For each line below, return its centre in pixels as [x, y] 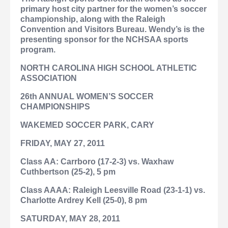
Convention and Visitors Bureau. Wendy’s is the [112, 30]
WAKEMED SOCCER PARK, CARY [87, 125]
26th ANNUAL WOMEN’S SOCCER [87, 97]
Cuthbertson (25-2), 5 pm [68, 172]
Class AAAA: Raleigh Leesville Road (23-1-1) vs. [113, 190]
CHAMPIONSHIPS [55, 107]
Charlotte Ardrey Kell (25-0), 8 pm [84, 201]
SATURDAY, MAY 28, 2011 [70, 219]
